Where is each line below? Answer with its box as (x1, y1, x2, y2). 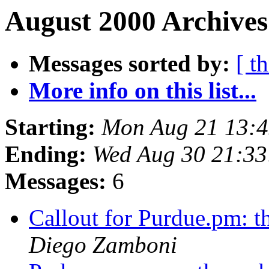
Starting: (5, 114, 95, 141)
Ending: (5, 141, 86, 168)
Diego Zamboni (29, 232, 177, 258)
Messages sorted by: (29, 50, 230, 77)
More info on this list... (29, 77, 256, 104)
